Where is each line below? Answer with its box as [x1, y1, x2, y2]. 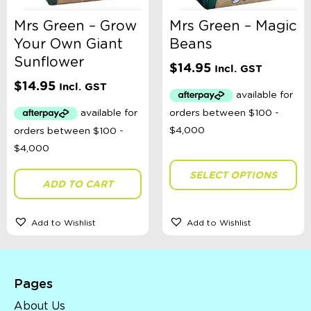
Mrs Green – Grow [14, 19, 137, 33]
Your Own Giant [14, 37, 123, 51]
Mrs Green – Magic [169, 19, 297, 33]
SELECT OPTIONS [190, 169, 277, 181]
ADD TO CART [42, 178, 113, 190]
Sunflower [14, 55, 84, 69]
